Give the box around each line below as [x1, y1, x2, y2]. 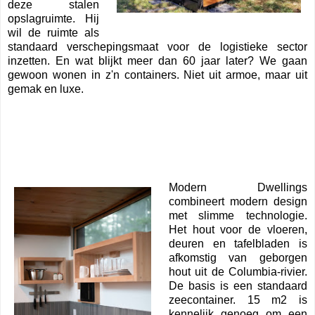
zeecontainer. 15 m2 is [168, 294, 307, 307]
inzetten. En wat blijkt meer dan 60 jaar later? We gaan [8, 55, 307, 67]
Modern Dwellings [168, 181, 307, 194]
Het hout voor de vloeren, [168, 224, 307, 236]
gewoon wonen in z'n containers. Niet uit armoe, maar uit [8, 69, 307, 82]
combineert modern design [168, 195, 307, 208]
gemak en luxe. [8, 83, 84, 96]
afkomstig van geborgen [168, 252, 307, 264]
